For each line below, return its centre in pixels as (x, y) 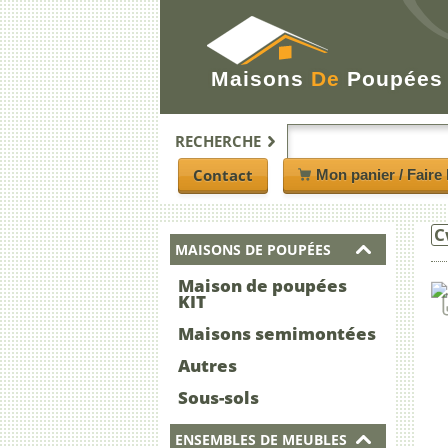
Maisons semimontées (277, 334)
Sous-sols (218, 398)
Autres (207, 366)
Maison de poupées (262, 286)
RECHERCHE (218, 141)
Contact (222, 174)
